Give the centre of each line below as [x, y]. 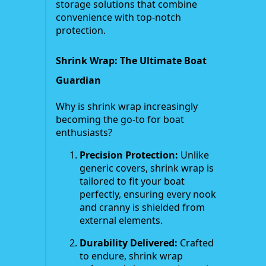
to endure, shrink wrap [131, 256]
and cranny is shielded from [142, 207]
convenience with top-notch [118, 18]
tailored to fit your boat [132, 181]
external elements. [121, 220]
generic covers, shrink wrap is [147, 168]
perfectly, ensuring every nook [148, 194]
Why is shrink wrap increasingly [127, 106]
